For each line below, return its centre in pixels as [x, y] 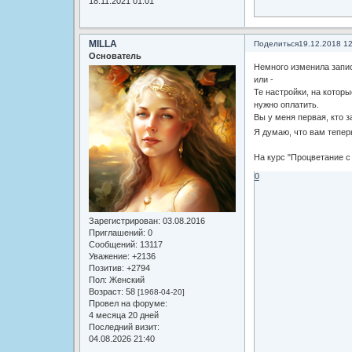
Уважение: [109, 257]
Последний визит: [124, 327]
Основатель [115, 56]
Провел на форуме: [128, 304]
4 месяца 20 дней [123, 315]
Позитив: [106, 268]
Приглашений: [117, 233]
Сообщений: [113, 245]
